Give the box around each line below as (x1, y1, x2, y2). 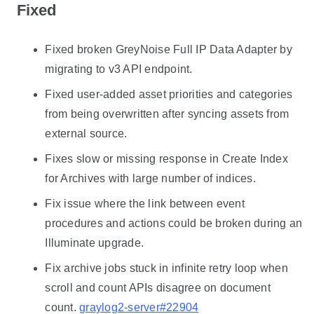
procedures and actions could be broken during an (45, 217, 303, 230)
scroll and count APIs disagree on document (45, 282, 271, 294)
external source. (45, 128, 128, 140)
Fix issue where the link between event (45, 198, 245, 210)
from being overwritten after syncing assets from (45, 108, 289, 121)
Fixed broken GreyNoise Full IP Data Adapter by (45, 43, 292, 56)
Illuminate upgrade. (45, 237, 144, 250)
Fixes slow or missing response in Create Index (45, 153, 288, 165)
